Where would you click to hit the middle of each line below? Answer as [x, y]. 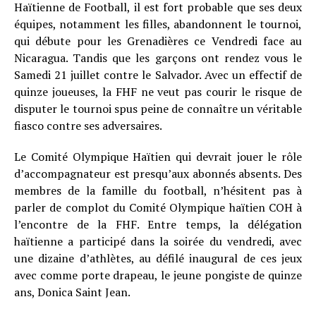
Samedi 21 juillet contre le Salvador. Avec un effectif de [158, 75]
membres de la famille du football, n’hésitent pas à [158, 190]
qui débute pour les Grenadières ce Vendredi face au [158, 41]
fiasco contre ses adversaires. [88, 126]
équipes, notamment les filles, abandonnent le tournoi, [158, 24]
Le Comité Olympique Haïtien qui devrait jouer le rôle [158, 157]
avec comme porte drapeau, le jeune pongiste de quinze [158, 275]
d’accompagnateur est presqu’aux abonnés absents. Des [158, 174]
